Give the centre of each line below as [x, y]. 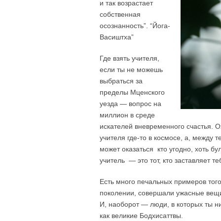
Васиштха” [117, 37]
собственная [120, 14]
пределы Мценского [132, 92]
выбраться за [121, 81]
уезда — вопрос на [130, 104]
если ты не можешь [131, 70]
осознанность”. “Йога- [135, 26]
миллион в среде [127, 115]
